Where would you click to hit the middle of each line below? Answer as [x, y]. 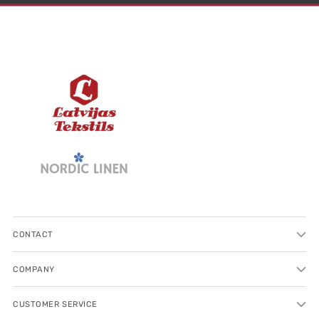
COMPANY [34, 269]
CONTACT [33, 234]
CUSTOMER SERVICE [56, 304]
